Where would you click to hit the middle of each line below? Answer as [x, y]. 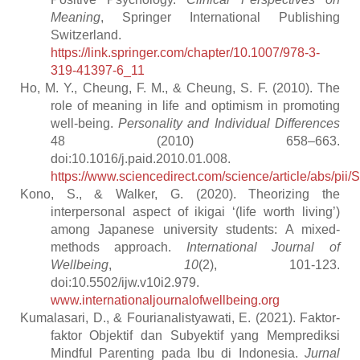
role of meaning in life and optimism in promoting [195, 106]
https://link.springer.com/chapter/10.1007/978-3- [185, 53]
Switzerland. [86, 35]
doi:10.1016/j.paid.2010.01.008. [140, 159]
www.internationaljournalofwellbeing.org [165, 301]
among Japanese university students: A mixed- [195, 230]
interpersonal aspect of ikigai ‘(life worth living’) [195, 212]
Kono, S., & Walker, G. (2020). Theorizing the [180, 194]
